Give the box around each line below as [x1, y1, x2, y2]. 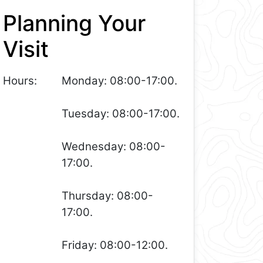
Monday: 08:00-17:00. [62, 74, 178, 88]
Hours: [3, 74, 38, 88]
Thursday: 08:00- [62, 189, 154, 203]
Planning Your [3, 9, 146, 36]
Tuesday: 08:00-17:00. [62, 107, 180, 121]
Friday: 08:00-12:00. [62, 238, 168, 252]
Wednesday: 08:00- [62, 140, 166, 154]
